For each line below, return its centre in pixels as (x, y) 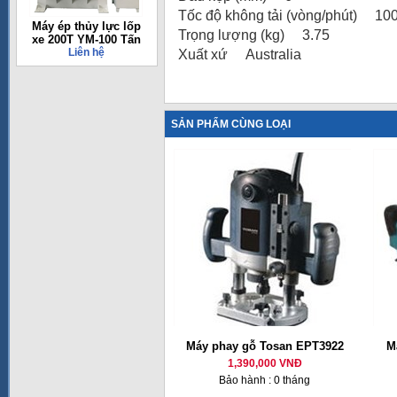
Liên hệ (86, 52)
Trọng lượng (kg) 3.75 (254, 35)
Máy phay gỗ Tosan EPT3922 (265, 346)
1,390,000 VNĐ (265, 363)
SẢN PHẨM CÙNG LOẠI (231, 124)
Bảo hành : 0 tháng (265, 380)
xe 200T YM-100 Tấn (86, 39)
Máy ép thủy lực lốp (86, 26)
